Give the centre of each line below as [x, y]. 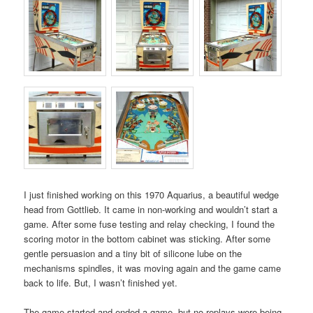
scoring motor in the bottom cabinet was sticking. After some [147, 239]
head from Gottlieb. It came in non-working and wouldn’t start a [151, 210]
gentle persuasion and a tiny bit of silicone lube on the [133, 254]
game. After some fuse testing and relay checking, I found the [150, 224]
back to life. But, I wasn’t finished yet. [101, 283]
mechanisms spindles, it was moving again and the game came [153, 268]
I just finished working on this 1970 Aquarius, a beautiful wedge [152, 195]
